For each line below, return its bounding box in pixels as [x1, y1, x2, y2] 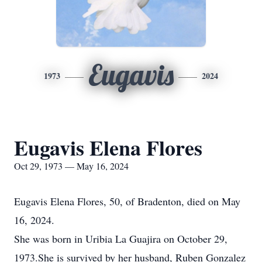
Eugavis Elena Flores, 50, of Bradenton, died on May [14, 194, 240, 208]
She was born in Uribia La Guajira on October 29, [14, 232, 227, 246]
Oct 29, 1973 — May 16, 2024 [14, 160, 129, 172]
